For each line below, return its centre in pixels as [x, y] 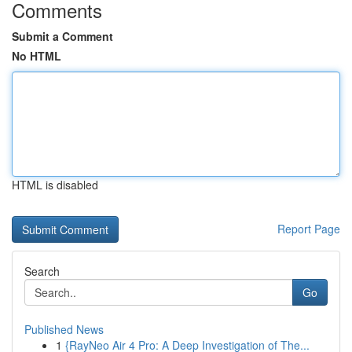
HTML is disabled [55, 185]
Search [42, 271]
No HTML [37, 56]
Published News [64, 329]
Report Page [309, 229]
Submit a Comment [62, 36]
